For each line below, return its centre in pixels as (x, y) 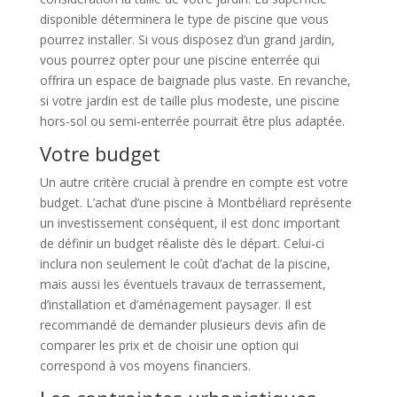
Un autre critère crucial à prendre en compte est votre (194, 182)
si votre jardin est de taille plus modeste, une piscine (189, 100)
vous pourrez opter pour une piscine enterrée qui (179, 59)
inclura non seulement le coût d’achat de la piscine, (185, 263)
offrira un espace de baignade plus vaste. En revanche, (195, 80)
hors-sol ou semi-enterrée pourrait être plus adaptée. (192, 121)
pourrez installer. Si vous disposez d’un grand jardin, (187, 39)
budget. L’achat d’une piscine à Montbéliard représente (195, 202)
